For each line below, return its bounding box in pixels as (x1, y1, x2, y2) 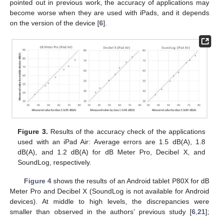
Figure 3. (18, 128, 48, 136)
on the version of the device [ (10, 19, 99, 27)
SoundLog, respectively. (18, 158, 92, 167)
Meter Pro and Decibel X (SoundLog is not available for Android (10, 187, 209, 196)
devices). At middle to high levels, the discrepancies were (10, 197, 209, 206)
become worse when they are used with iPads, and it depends (10, 8, 209, 17)
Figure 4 (23, 177, 51, 185)
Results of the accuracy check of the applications (47, 128, 205, 136)
